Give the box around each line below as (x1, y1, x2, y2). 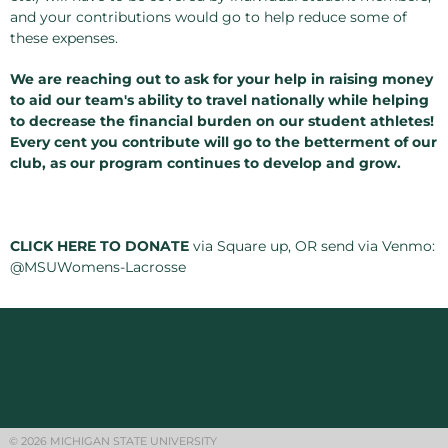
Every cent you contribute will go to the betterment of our (10, 132, 437, 151)
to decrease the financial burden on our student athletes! (10, 111, 434, 130)
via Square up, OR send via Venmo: (189, 236, 435, 255)
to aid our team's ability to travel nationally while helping (10, 90, 429, 109)
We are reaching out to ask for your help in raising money (10, 69, 433, 88)
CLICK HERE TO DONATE (10, 236, 189, 255)
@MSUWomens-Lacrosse (10, 257, 186, 276)
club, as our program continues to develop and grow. (10, 153, 401, 172)
